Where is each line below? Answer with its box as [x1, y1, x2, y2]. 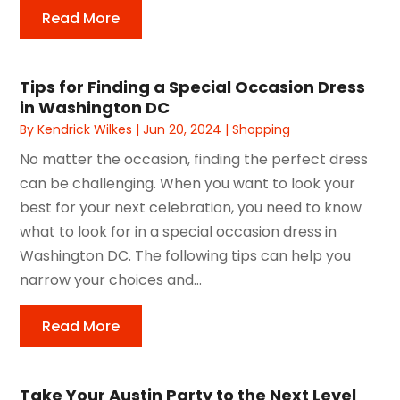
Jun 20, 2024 [143, 120, 222, 138]
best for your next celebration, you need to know [20, 196, 362, 218]
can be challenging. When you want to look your [20, 172, 356, 194]
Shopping [232, 120, 291, 138]
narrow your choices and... [20, 269, 203, 290]
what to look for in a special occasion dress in [20, 221, 337, 242]
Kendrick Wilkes [37, 120, 133, 138]
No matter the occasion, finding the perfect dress [20, 148, 369, 170]
